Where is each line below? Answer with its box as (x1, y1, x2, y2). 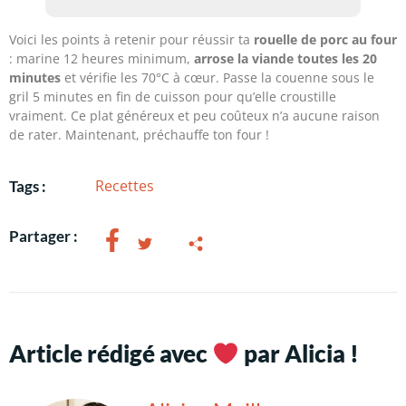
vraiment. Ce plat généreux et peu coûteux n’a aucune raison (9, 106, 380, 124)
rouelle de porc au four (254, 30, 397, 48)
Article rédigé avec (9, 339, 212, 369)
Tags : (9, 176, 46, 196)
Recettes (95, 176, 154, 197)
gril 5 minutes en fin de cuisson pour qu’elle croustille (9, 87, 336, 105)
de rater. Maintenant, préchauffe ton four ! (9, 125, 269, 143)
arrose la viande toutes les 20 (194, 49, 377, 67)
